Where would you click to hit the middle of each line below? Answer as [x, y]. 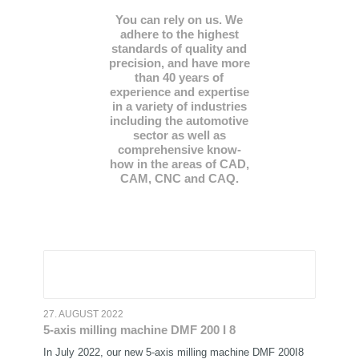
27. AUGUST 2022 [83, 314]
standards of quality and [179, 48]
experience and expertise [179, 92]
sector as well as [179, 135]
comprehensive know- [179, 149]
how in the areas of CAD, [179, 164]
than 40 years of [179, 77]
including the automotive [179, 121]
